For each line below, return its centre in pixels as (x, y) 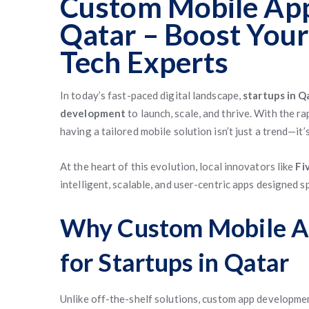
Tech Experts (144, 62)
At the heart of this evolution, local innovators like (178, 166)
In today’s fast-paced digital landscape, (150, 95)
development (93, 113)
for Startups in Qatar (175, 262)
